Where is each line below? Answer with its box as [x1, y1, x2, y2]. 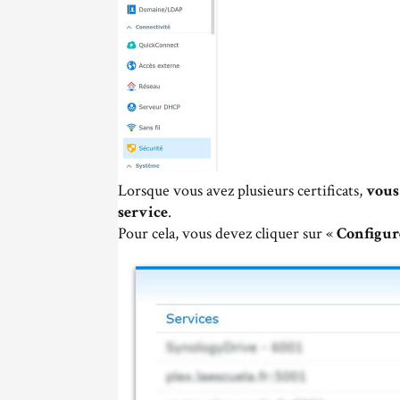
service [118, 201, 168, 222]
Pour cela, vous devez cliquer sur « [118, 222, 337, 244]
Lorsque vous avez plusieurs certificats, [118, 179, 367, 201]
